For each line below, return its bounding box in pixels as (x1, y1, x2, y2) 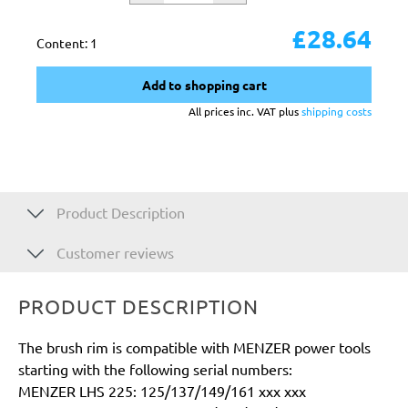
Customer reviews (53, 243, 174, 262)
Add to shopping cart (141, 76, 267, 94)
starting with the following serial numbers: (18, 360, 292, 379)
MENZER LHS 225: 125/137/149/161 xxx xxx (18, 382, 306, 401)
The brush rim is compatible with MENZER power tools (18, 338, 371, 357)
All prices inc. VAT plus (189, 104, 301, 119)
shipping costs (301, 104, 372, 119)
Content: (36, 35, 90, 52)
